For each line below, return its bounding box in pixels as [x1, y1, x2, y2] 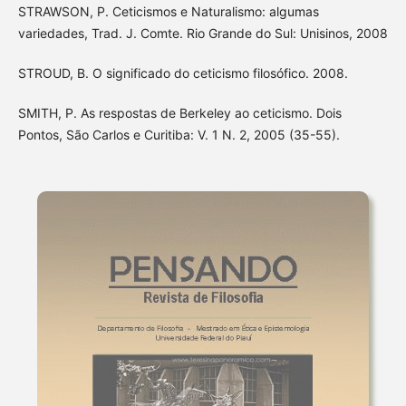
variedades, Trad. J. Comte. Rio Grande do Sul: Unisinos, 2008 [17, 25, 388, 42]
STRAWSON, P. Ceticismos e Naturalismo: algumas [17, 4, 319, 20]
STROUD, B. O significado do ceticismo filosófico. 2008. [17, 65, 348, 82]
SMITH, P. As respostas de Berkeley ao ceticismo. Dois [17, 105, 342, 121]
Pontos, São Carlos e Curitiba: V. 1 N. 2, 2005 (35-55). [17, 127, 340, 143]
